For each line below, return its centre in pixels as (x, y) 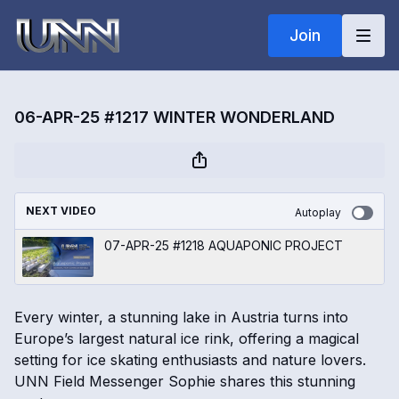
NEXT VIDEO (61, 211)
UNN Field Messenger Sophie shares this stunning (185, 381)
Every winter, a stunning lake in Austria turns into (181, 317)
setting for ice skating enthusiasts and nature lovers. (190, 360)
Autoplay (318, 212)
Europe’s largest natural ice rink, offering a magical (187, 338)
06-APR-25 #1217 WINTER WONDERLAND (175, 117)
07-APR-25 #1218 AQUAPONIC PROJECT (224, 245)
